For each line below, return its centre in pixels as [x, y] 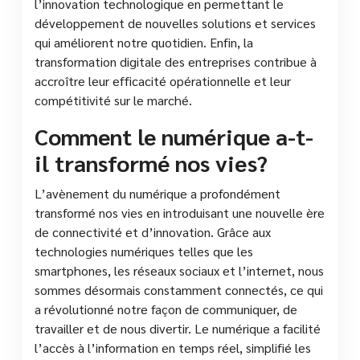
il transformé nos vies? [151, 162]
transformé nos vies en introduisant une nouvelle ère [180, 212]
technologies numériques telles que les [144, 251]
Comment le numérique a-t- [174, 135]
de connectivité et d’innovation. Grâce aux [153, 231]
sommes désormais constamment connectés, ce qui [179, 289]
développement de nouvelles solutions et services [175, 22]
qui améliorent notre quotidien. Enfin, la [144, 42]
